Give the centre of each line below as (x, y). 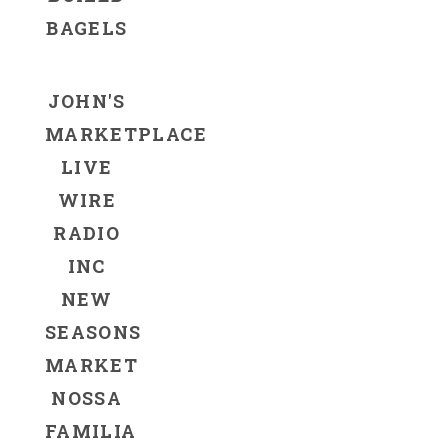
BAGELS (87, 27)
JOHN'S (86, 100)
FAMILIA (91, 430)
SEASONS (93, 331)
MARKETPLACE (126, 133)
